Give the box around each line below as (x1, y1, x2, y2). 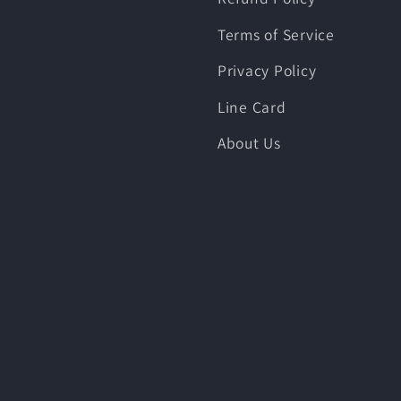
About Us (217, 132, 281, 154)
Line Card (217, 96, 286, 117)
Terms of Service (217, 23, 335, 45)
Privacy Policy (217, 60, 317, 81)
